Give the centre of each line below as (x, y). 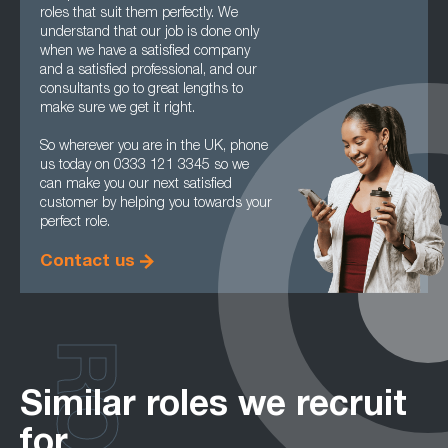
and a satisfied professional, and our (148, 71)
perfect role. (75, 223)
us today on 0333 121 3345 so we (144, 166)
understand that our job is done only (149, 33)
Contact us (87, 262)
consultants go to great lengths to (141, 90)
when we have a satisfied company (145, 52)
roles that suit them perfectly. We (139, 14)
